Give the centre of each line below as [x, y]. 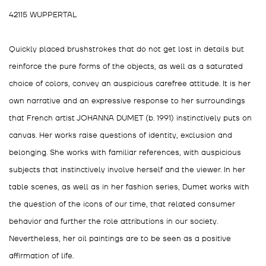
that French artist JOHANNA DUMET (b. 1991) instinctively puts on [130, 118]
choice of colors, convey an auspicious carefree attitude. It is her [130, 83]
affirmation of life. [42, 256]
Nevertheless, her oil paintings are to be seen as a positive [120, 238]
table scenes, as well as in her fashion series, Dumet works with [129, 187]
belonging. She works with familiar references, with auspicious [125, 152]
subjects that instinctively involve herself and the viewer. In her [127, 170]
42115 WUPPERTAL [43, 15]
